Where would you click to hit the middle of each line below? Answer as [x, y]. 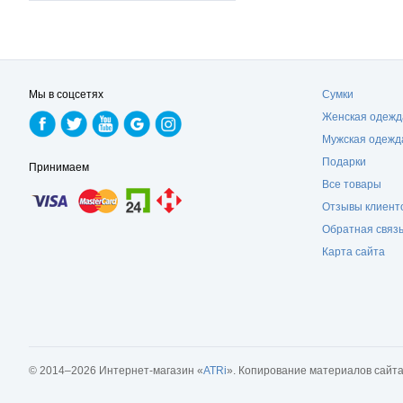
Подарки [344, 162]
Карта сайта [354, 252]
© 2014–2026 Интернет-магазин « [116, 371]
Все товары [352, 184]
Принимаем [59, 167]
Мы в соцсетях [66, 94]
